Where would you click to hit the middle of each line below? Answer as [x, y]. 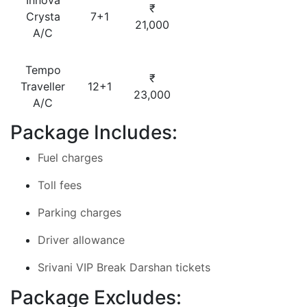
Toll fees [60, 185]
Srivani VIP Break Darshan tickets [124, 267]
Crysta [43, 16]
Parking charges [79, 212]
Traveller [43, 86]
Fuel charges [70, 158]
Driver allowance [81, 240]
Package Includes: [94, 132]
